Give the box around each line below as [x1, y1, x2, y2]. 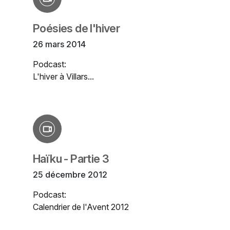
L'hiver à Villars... [33, 71, 94, 82]
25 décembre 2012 [33, 169, 107, 180]
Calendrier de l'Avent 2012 [33, 202, 129, 213]
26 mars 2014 [33, 39, 86, 50]
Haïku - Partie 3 [33, 152, 109, 166]
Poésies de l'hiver [33, 22, 120, 35]
